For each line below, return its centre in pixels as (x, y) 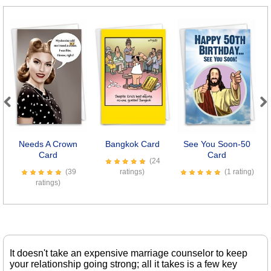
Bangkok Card (132, 144)
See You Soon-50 (217, 144)
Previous (23, 114)
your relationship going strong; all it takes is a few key (123, 264)
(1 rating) (240, 172)
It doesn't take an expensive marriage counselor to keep (129, 253)
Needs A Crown (48, 144)
